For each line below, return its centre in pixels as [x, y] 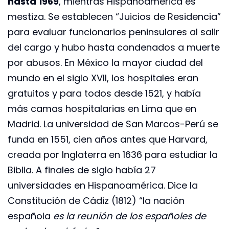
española [30, 216]
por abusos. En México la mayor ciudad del [105, 62]
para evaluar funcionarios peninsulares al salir [113, 32]
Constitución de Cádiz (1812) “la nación [96, 200]
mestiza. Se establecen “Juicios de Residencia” [114, 16]
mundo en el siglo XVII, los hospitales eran [103, 78]
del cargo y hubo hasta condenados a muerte [114, 47]
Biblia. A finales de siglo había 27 [82, 170]
